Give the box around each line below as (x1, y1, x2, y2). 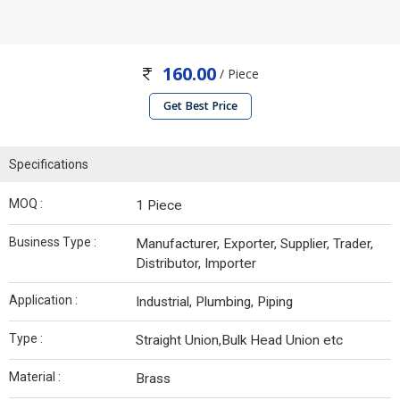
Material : (9, 370, 61, 385)
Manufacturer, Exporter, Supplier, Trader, (136, 236, 373, 253)
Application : (9, 293, 78, 308)
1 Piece (136, 197, 182, 214)
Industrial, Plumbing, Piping (136, 294, 293, 311)
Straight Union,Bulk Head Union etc (136, 332, 343, 349)
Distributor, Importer (136, 255, 256, 272)
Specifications (9, 157, 88, 172)
